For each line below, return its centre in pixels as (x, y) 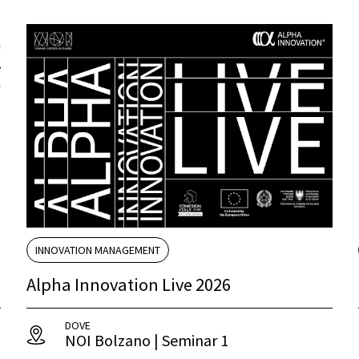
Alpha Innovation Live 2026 (129, 285)
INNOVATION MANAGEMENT (98, 250)
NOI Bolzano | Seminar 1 (147, 341)
